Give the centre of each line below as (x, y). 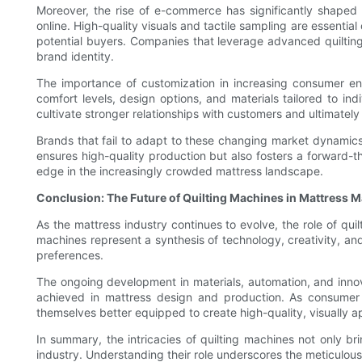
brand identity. (75, 57)
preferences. (70, 255)
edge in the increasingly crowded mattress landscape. (180, 171)
